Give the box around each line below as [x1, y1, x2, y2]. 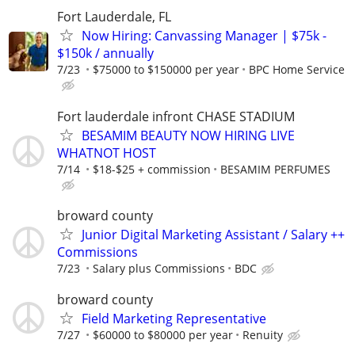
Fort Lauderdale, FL [57, 8, 171, 26]
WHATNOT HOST [57, 143, 156, 162]
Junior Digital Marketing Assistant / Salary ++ [82, 225, 345, 243]
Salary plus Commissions [93, 260, 225, 276]
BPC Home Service [249, 62, 345, 78]
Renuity [242, 326, 283, 342]
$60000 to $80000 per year [93, 326, 233, 342]
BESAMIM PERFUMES [220, 161, 330, 177]
